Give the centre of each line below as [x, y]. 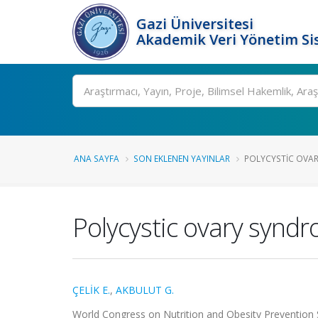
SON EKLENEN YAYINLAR [182, 158]
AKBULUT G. [145, 290]
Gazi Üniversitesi [195, 24]
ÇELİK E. [91, 290]
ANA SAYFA [97, 158]
